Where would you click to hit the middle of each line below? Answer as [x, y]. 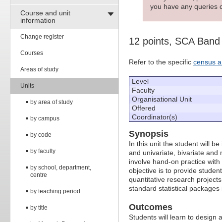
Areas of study [39, 69]
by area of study [52, 102]
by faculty [43, 151]
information [38, 20]
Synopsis [149, 134]
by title [39, 207]
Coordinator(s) [155, 117]
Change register [42, 36]
